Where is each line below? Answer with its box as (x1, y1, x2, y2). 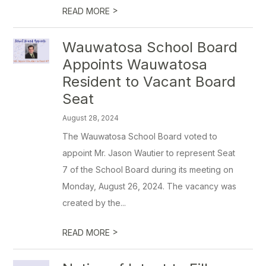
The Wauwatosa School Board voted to (62, 131, 218, 141)
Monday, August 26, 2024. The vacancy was (62, 181, 237, 191)
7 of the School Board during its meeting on (62, 164, 234, 175)
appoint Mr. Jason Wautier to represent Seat (62, 148, 236, 158)
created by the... (62, 198, 126, 208)
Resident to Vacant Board (62, 73, 236, 90)
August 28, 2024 (62, 113, 119, 122)
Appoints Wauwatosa (62, 56, 208, 73)
